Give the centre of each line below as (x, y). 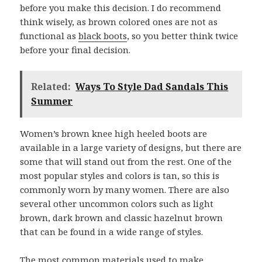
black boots (103, 36)
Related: (51, 87)
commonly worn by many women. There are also (125, 189)
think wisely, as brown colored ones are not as (119, 22)
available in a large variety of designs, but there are (131, 147)
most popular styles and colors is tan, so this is (120, 175)
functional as (49, 36)
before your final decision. (75, 50)
